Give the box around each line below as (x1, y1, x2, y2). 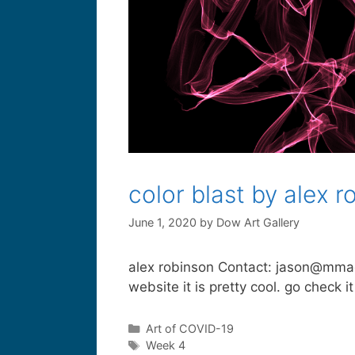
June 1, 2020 (128, 216, 197, 230)
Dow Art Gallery (216, 216, 300, 230)
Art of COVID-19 (145, 322, 234, 336)
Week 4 (145, 338, 185, 353)
